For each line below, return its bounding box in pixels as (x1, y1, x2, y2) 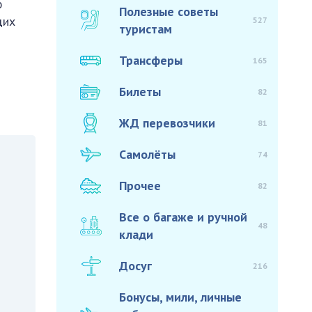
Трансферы (119, 52, 183, 68)
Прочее (119, 178, 162, 194)
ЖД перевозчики (119, 115, 216, 131)
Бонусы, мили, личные (119, 289, 242, 305)
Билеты (119, 84, 162, 100)
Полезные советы (119, 3, 219, 19)
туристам (119, 21, 173, 37)
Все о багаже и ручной (119, 209, 248, 225)
